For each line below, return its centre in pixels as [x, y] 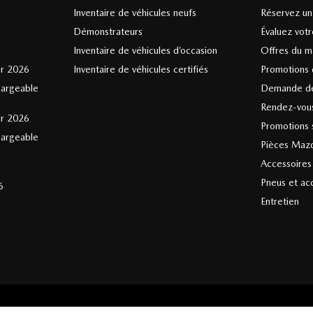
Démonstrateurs [108, 32]
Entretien [280, 202]
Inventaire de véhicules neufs [134, 13]
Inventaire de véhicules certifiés [140, 70]
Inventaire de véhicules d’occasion [145, 51]
